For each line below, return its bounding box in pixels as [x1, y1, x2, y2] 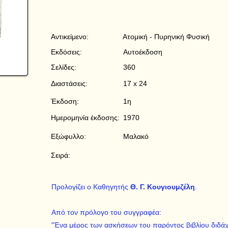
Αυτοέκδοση [123, 48, 162, 56]
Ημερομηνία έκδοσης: [51, 113, 120, 122]
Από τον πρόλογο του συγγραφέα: [51, 208, 161, 216]
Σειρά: [51, 151, 70, 159]
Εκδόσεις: [51, 48, 82, 56]
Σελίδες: [51, 63, 76, 71]
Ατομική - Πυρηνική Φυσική [123, 33, 210, 41]
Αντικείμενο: [51, 33, 89, 41]
